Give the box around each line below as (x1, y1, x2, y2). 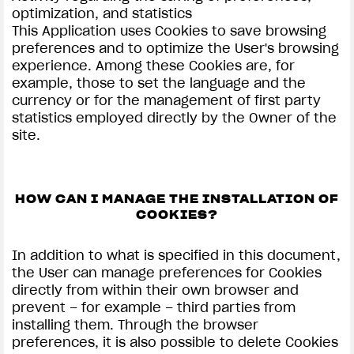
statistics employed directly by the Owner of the (12, 110, 337, 126)
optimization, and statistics (12, 6, 192, 21)
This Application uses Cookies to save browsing (12, 23, 326, 39)
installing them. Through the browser (12, 317, 258, 333)
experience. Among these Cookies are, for (12, 58, 295, 73)
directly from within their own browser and (12, 282, 299, 298)
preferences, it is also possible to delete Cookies (12, 334, 338, 350)
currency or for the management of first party (12, 92, 321, 108)
